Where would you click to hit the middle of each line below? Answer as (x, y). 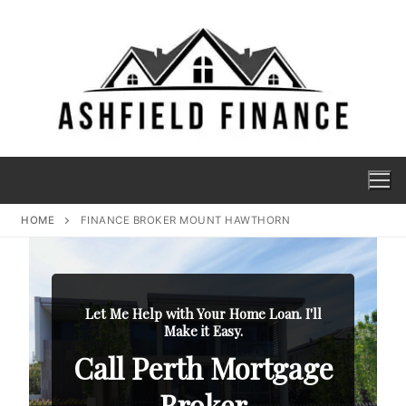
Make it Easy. (203, 330)
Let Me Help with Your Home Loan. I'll (203, 313)
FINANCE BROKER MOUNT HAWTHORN (187, 220)
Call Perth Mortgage (203, 367)
